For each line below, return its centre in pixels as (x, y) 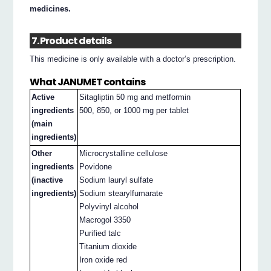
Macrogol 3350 (105, 220)
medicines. (51, 8)
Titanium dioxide (108, 246)
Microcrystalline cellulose (124, 153)
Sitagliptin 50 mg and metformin (135, 97)
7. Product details (72, 41)
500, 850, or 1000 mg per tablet (134, 110)
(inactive (47, 180)
